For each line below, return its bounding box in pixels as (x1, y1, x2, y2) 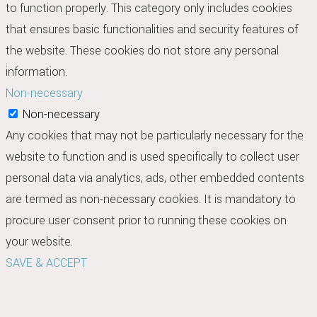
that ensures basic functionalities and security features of (6, 21, 298, 38)
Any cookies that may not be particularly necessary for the (6, 127, 304, 144)
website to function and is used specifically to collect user (6, 149, 299, 166)
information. (6, 64, 67, 81)
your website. (6, 234, 73, 250)
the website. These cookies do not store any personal (6, 42, 279, 59)
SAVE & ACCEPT (6, 255, 87, 272)
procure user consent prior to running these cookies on (6, 212, 287, 229)
